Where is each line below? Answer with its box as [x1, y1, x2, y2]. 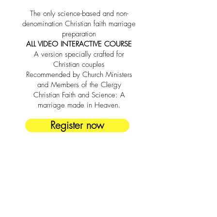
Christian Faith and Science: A [33, 90, 125, 100]
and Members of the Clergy [37, 80, 121, 90]
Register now [50, 119, 104, 132]
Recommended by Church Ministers [26, 70, 132, 79]
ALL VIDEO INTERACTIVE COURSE [26, 39, 132, 49]
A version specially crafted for [34, 49, 124, 59]
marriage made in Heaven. [37, 100, 121, 110]
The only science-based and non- [30, 9, 128, 18]
